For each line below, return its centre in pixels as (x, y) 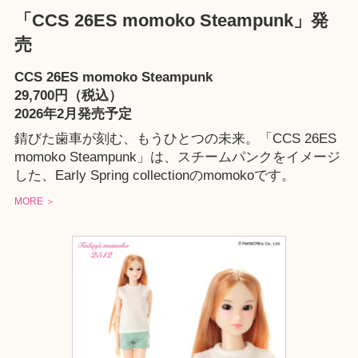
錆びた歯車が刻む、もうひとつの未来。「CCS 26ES (175, 138)
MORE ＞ (34, 202)
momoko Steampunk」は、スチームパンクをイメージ (177, 157)
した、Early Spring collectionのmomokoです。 (154, 175)
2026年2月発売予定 (73, 113)
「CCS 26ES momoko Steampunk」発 (171, 21)
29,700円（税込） (68, 95)
